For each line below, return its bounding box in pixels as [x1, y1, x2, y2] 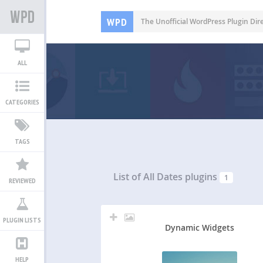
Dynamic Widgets [165, 221, 235, 233]
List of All [113, 170, 157, 184]
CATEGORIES [5, 97, 39, 106]
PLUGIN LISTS [3, 215, 41, 224]
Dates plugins [157, 170, 218, 184]
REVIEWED [8, 176, 36, 185]
